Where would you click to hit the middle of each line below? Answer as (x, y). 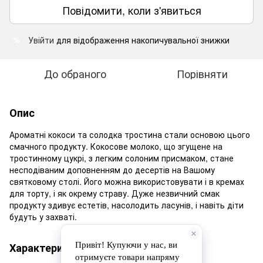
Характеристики (51, 248)
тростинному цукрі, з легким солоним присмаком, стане (122, 158)
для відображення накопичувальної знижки (142, 40)
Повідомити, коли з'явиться (131, 10)
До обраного (75, 73)
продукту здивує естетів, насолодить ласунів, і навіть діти (127, 205)
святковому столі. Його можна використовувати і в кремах (127, 181)
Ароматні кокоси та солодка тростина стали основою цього (130, 134)
